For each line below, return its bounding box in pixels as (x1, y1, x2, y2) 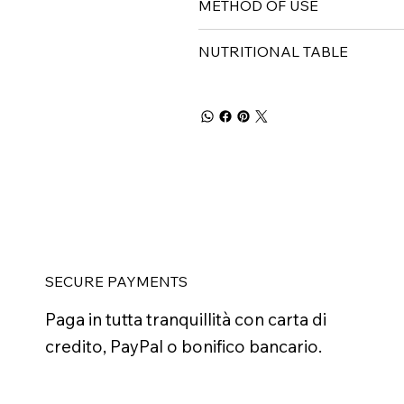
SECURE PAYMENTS (44, 271, 188, 290)
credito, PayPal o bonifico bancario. (44, 335, 322, 358)
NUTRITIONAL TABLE (198, 42, 349, 61)
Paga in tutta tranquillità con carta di (44, 308, 326, 331)
